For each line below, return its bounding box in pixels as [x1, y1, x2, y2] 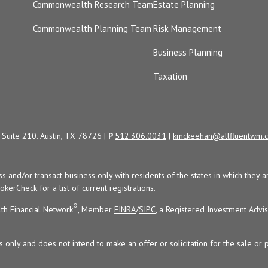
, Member [78, 204, 114, 215]
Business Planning [153, 47, 223, 59]
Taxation [153, 71, 187, 83]
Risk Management [153, 23, 221, 35]
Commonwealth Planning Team [33, 23, 151, 35]
